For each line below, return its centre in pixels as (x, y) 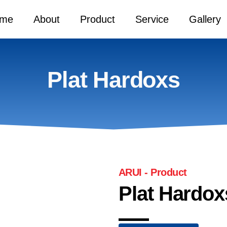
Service (152, 19)
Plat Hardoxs (113, 80)
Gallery (205, 19)
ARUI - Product (153, 172)
